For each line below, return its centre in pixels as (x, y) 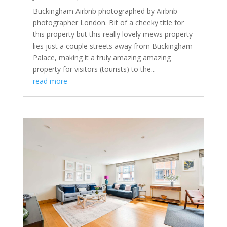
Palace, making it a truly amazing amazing (102, 57)
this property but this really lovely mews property (112, 34)
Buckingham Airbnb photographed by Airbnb (105, 11)
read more (50, 81)
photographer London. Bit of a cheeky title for (108, 22)
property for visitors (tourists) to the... (94, 69)
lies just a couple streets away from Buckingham (112, 46)
